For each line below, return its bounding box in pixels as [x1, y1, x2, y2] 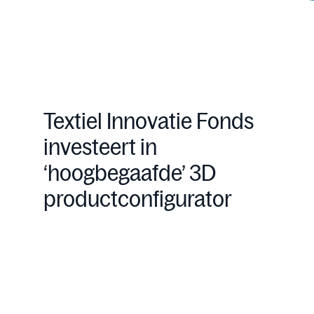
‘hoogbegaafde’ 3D [43, 159, 216, 187]
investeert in [43, 133, 157, 161]
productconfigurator [43, 185, 232, 213]
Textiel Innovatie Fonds [43, 107, 254, 135]
